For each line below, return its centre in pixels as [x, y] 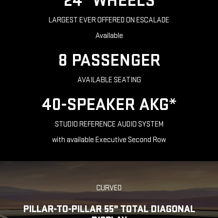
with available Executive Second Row [109, 140]
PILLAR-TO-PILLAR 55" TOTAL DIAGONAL [109, 209]
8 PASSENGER [109, 61]
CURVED [109, 188]
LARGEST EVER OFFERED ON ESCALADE [109, 20]
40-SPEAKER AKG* [109, 105]
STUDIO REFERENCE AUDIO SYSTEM [109, 125]
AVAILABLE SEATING [109, 80]
